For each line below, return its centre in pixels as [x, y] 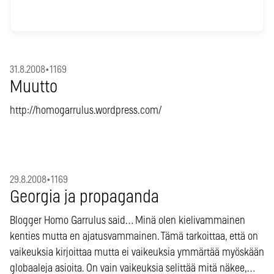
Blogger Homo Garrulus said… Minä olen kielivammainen [128, 220]
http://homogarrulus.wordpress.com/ [86, 110]
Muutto [34, 87]
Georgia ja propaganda [84, 197]
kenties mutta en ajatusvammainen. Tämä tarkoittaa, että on [134, 236]
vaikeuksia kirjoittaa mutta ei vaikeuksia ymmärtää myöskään [137, 252]
